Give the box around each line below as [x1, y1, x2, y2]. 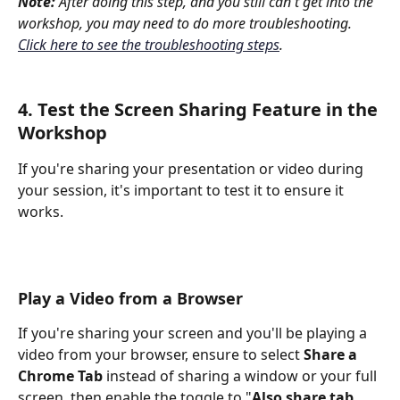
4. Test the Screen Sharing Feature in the [18, 97, 382, 122]
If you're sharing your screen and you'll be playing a [18, 323, 371, 344]
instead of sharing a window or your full [103, 366, 380, 387]
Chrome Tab [18, 366, 103, 387]
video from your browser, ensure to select [18, 345, 304, 365]
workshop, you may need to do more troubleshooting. [18, 12, 355, 33]
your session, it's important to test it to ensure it [18, 180, 347, 201]
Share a [304, 345, 361, 365]
